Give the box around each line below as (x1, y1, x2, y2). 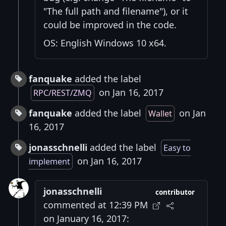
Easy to (163, 142, 191, 154)
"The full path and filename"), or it (43, 5, 188, 18)
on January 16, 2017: (43, 212, 129, 225)
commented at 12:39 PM (43, 199, 148, 211)
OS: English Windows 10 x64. (43, 37, 166, 49)
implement (29, 156, 70, 167)
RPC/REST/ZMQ (33, 87, 92, 99)
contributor (155, 188, 195, 197)
